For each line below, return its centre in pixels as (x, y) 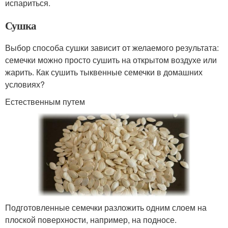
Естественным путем (45, 101)
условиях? (25, 84)
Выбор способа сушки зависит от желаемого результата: (112, 47)
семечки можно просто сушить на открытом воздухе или (111, 60)
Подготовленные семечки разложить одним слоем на (106, 207)
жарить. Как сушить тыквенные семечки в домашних (104, 72)
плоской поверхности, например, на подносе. (91, 219)
